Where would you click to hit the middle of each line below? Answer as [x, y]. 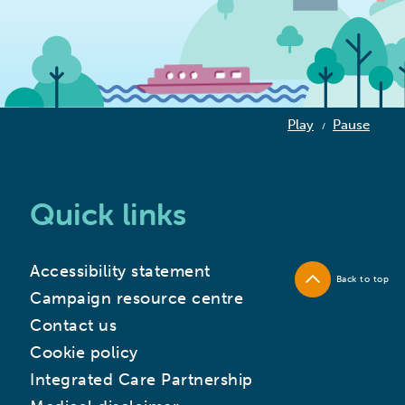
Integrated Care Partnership [141, 380]
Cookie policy [84, 353]
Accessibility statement [120, 272]
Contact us [74, 326]
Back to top [363, 279]
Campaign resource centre [137, 299]
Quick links [108, 215]
